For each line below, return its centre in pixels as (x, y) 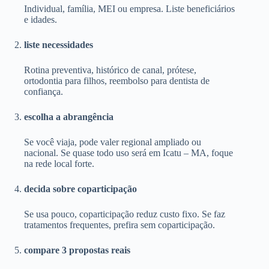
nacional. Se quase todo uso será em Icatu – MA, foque (128, 153)
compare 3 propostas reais (77, 250)
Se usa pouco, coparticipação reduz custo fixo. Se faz (125, 214)
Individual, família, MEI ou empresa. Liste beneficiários (129, 9)
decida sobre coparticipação (80, 189)
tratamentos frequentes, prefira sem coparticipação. (119, 225)
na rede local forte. (59, 164)
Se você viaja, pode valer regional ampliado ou (113, 142)
